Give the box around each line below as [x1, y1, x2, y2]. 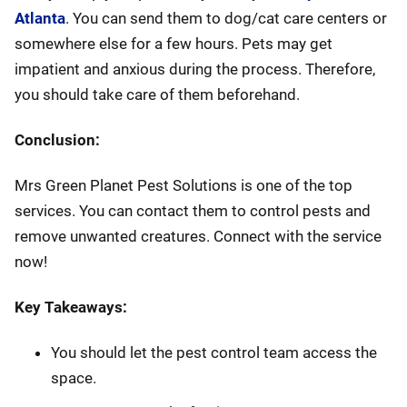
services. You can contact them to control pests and [15, 202, 371, 220]
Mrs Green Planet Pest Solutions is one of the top [15, 176, 352, 194]
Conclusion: [15, 131, 100, 149]
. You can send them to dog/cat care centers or [65, 9, 387, 27]
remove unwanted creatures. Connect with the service [15, 227, 382, 245]
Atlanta [15, 9, 65, 27]
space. [51, 369, 96, 387]
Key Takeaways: [15, 298, 127, 316]
